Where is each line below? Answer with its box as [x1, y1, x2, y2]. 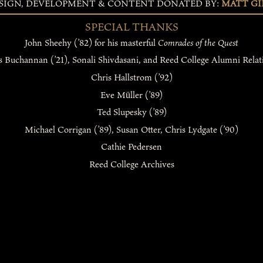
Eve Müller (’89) [100, 88, 163, 101]
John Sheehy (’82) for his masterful [25, 36, 158, 49]
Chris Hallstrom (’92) [90, 70, 173, 83]
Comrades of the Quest [158, 36, 238, 49]
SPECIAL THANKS [85, 19, 178, 34]
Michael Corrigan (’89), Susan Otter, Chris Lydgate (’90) [25, 123, 238, 136]
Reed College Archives [89, 157, 174, 170]
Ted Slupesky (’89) [96, 106, 167, 119]
